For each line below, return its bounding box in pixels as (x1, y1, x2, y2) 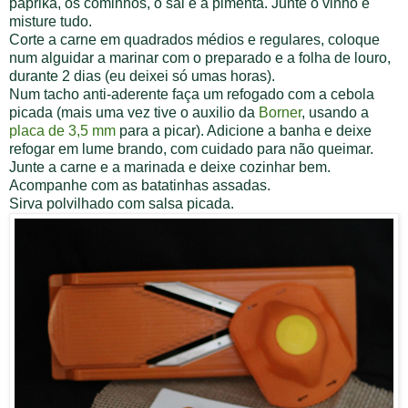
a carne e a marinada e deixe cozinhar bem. (48, 158, 334, 175)
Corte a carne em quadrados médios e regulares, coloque (9, 31, 380, 47)
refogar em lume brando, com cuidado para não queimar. (9, 140, 377, 157)
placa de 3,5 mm (9, 122, 116, 138)
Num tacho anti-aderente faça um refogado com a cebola (9, 86, 374, 102)
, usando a (301, 104, 369, 120)
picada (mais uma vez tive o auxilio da (9, 104, 259, 120)
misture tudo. (9, 13, 96, 29)
